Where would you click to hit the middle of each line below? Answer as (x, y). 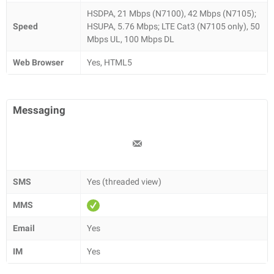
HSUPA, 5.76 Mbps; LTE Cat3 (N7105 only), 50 (173, 26)
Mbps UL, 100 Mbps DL (131, 39)
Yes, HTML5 (109, 62)
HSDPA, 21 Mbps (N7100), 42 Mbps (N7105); (172, 13)
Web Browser (38, 62)
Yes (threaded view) (124, 182)
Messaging (39, 110)
